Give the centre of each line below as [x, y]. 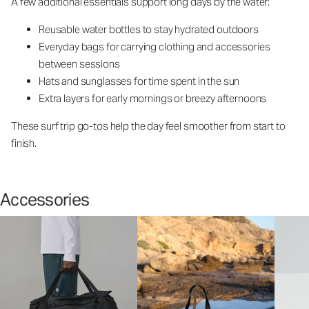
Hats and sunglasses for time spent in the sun [139, 81]
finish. [25, 143]
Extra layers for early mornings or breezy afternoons [153, 99]
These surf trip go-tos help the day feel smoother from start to [148, 126]
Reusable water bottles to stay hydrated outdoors [149, 30]
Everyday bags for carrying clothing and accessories [154, 47]
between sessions [79, 64]
